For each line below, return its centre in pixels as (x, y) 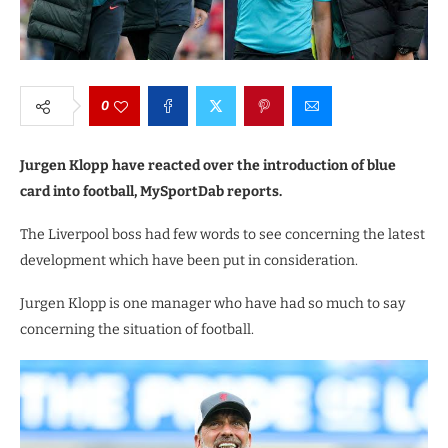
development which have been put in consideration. (189, 261)
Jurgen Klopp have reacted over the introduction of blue (208, 166)
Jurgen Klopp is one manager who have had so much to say (212, 304)
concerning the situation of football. (137, 330)
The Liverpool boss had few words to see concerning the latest (222, 235)
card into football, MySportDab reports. (151, 192)
